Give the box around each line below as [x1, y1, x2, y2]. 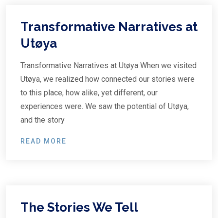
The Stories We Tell [20, 200, 138, 215]
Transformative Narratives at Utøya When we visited [20, 61, 197, 70]
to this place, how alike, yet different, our [20, 88, 158, 97]
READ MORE [20, 137, 67, 145]
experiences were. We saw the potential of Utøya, [20, 102, 189, 111]
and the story [20, 115, 65, 125]
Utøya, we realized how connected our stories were [20, 74, 195, 84]
